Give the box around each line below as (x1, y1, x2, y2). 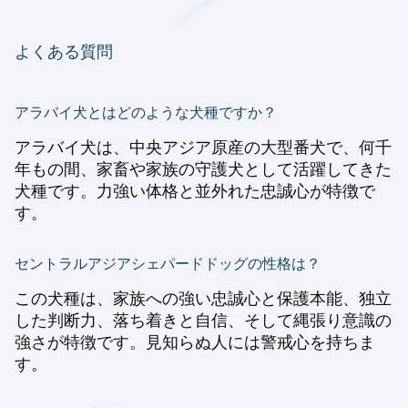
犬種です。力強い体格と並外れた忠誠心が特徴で (15, 181, 375, 201)
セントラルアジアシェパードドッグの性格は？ (15, 254, 321, 273)
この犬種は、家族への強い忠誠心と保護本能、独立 (15, 289, 392, 309)
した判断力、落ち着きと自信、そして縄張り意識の (15, 311, 392, 331)
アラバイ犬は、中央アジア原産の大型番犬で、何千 (15, 138, 392, 158)
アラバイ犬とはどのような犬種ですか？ (15, 103, 277, 122)
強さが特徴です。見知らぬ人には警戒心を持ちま (15, 332, 375, 352)
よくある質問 (15, 42, 113, 62)
